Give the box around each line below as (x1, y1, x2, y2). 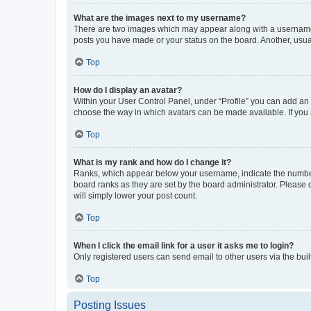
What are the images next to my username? (74, 13, 246, 23)
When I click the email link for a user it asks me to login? (74, 241, 294, 251)
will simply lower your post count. (74, 191, 197, 201)
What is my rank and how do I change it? (74, 158, 231, 167)
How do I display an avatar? (74, 85, 182, 95)
